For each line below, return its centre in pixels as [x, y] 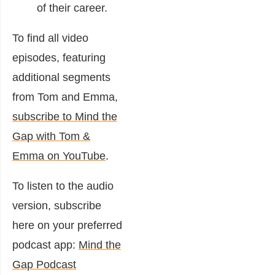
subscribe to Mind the [65, 116]
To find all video [50, 38]
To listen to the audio [63, 186]
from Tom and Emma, [65, 97]
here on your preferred [67, 225]
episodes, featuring [59, 57]
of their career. [72, 8]
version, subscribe [57, 205]
